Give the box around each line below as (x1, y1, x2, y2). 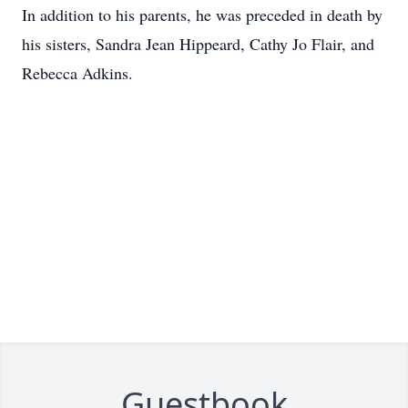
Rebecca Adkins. (22, 62, 133, 84)
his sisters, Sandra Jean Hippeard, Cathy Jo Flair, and (22, 33, 374, 55)
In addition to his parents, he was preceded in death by (22, 4, 382, 25)
